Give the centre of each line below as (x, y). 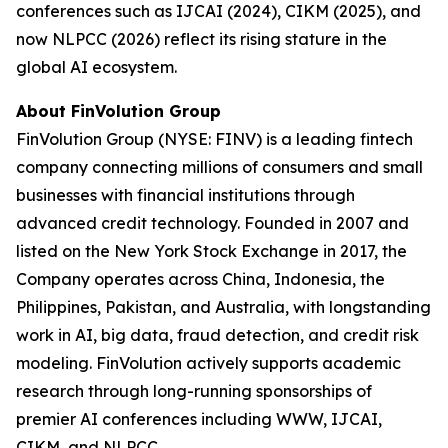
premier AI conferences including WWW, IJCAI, (199, 419)
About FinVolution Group (118, 111)
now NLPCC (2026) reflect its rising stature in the (201, 39)
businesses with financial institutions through (185, 195)
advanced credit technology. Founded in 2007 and (212, 223)
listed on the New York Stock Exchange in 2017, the (211, 251)
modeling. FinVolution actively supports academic (208, 363)
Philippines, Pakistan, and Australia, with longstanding (223, 307)
